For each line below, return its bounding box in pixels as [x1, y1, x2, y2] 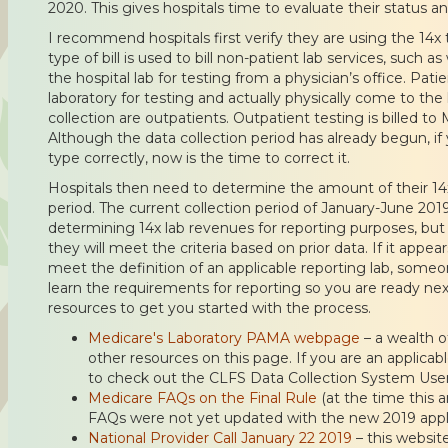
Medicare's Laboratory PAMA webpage [88, 328, 360, 347]
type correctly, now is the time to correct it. [48, 148, 350, 167]
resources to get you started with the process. [48, 298, 371, 317]
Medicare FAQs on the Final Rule [88, 388, 317, 407]
